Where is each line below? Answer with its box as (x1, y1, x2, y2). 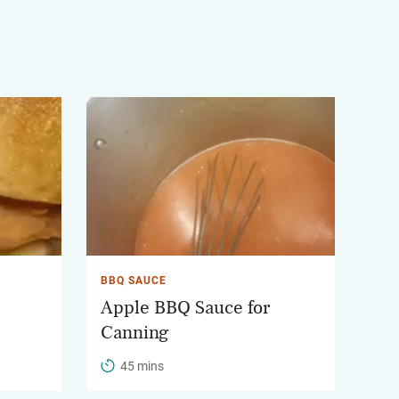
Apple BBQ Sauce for (101, 298, 270, 318)
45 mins (120, 359, 164, 374)
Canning (101, 323, 169, 343)
